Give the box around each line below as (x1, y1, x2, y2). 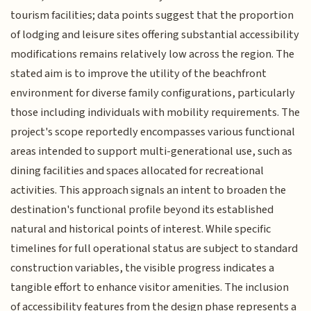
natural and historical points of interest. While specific (10, 220, 271, 237)
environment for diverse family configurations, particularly (10, 84, 296, 101)
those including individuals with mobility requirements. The (10, 103, 301, 121)
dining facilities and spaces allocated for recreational (10, 162, 264, 179)
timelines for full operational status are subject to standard (10, 239, 299, 257)
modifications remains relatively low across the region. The (10, 45, 295, 62)
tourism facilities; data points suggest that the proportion (10, 6, 294, 24)
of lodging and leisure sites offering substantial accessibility (10, 26, 300, 43)
